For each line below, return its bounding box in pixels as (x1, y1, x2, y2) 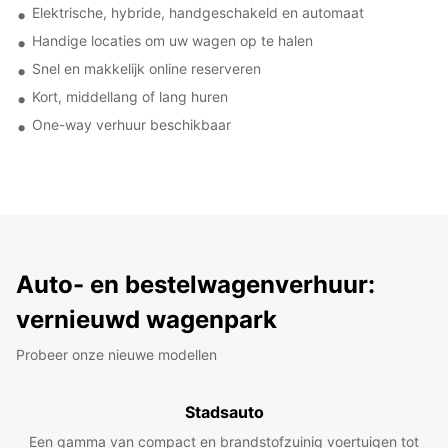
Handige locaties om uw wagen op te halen (32, 31, 313, 49)
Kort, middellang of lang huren (32, 87, 228, 105)
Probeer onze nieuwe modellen (16, 345, 217, 363)
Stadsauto (184, 401, 264, 422)
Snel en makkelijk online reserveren (32, 59, 261, 77)
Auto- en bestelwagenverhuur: (16, 269, 375, 299)
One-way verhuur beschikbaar (32, 115, 231, 133)
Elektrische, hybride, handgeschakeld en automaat (32, 3, 364, 21)
